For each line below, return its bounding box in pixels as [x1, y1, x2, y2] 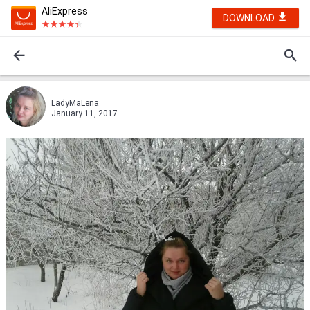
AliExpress [42, 6, 88, 17]
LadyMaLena [51, 98, 99, 108]
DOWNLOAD [223, 12, 277, 24]
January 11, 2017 [51, 109, 118, 118]
